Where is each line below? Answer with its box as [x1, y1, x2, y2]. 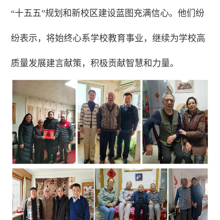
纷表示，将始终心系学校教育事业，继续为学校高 [11, 33, 206, 43]
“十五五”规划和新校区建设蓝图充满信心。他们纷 [11, 8, 205, 18]
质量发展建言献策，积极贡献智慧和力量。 [11, 58, 179, 68]
